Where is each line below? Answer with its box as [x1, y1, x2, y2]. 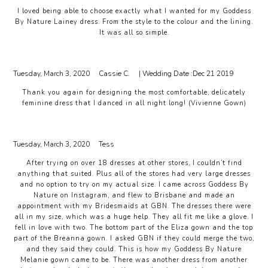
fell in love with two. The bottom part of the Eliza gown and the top [15, 223, 253, 232]
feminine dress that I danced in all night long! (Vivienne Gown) [22, 99, 246, 108]
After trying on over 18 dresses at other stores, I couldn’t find [26, 159, 242, 167]
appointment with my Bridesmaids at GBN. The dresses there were [17, 202, 251, 211]
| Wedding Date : [139, 69, 193, 78]
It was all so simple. [99, 28, 169, 37]
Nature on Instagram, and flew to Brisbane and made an [33, 191, 235, 200]
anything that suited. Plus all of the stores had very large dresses [17, 169, 251, 178]
